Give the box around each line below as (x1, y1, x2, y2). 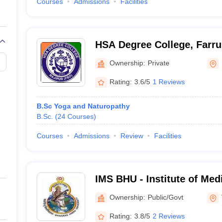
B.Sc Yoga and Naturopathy (36, 102, 130, 110)
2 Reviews (152, 212, 185, 220)
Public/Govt (147, 193, 183, 201)
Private (147, 58, 169, 67)
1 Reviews (152, 77, 185, 86)
